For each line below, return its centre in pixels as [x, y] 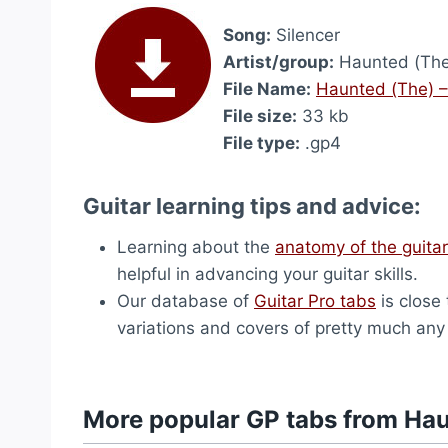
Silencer [305, 35]
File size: [260, 116]
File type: [261, 143]
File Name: [267, 89]
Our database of [185, 301]
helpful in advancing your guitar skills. [267, 274]
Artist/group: [278, 62]
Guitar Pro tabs [315, 301]
